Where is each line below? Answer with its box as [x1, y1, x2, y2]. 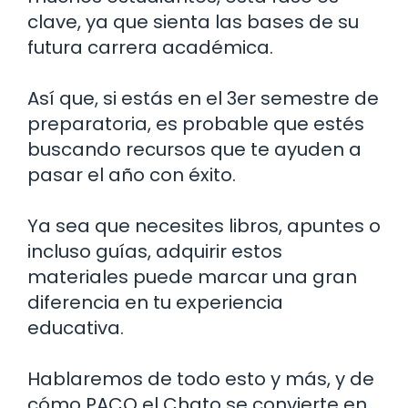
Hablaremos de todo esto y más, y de [27, 365, 374, 392]
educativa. [27, 314, 124, 341]
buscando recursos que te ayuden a [27, 136, 362, 162]
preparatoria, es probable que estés [27, 110, 364, 137]
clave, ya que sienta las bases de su [27, 8, 359, 35]
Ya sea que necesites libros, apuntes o [27, 212, 381, 239]
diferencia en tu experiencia [27, 289, 283, 315]
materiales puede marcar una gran [27, 263, 357, 290]
